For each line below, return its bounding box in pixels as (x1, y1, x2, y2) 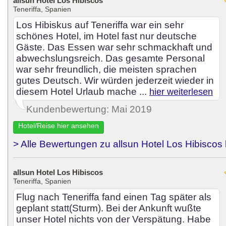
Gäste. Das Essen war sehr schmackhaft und (16, 42, 212, 52)
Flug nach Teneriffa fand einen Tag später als (16, 192, 211, 202)
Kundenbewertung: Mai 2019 (26, 104, 152, 115)
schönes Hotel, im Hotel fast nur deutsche (16, 31, 197, 41)
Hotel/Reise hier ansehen (18, 122, 99, 130)
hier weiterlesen (149, 87, 213, 97)
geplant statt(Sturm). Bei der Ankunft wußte (16, 203, 201, 213)
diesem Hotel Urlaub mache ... (16, 86, 149, 97)
